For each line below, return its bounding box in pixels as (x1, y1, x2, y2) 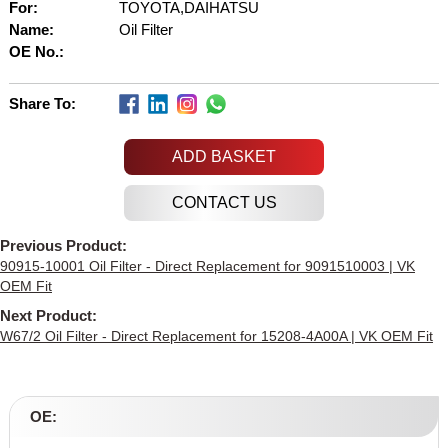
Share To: (8, 95, 76, 113)
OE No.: (8, 43, 64, 61)
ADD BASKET (172, 148, 276, 166)
